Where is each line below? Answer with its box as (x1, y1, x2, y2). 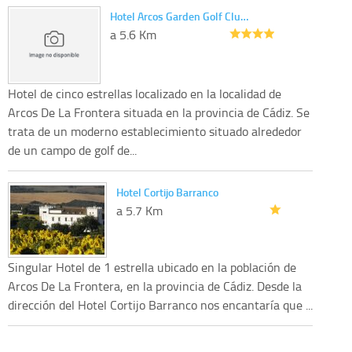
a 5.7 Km (116, 201, 163, 219)
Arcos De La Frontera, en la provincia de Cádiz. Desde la (8, 277, 302, 295)
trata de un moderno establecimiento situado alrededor (8, 122, 302, 140)
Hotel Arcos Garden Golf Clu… (109, 8, 248, 24)
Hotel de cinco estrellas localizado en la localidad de (8, 84, 281, 102)
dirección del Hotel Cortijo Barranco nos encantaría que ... (8, 295, 313, 313)
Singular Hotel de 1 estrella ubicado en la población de (8, 258, 296, 276)
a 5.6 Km (109, 25, 156, 43)
